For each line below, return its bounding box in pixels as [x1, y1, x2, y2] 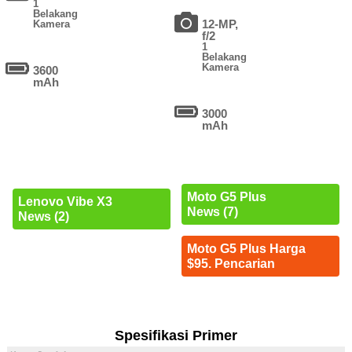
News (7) [186, 205, 238, 219]
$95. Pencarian [186, 257, 275, 271]
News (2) [17, 209, 69, 223]
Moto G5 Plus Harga [186, 242, 306, 256]
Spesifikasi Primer [114, 328, 237, 344]
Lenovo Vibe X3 [17, 194, 112, 208]
